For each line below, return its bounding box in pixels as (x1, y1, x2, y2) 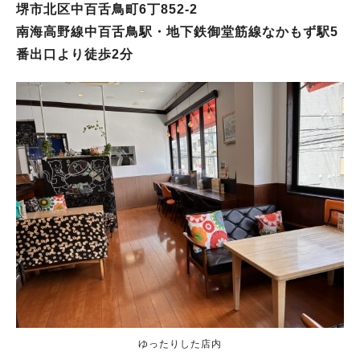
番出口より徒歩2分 (16, 47, 133, 61)
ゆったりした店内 (138, 338, 222, 350)
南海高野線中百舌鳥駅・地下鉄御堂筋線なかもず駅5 (16, 25, 338, 39)
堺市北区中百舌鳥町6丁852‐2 (16, 2, 198, 16)
